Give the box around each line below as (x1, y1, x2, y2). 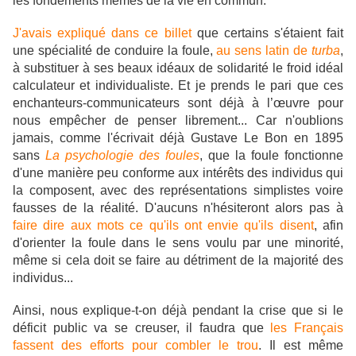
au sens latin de (216, 44, 312, 58)
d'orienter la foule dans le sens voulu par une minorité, (13, 236, 343, 250)
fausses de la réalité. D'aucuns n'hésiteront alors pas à (13, 201, 343, 215)
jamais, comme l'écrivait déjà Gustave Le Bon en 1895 (13, 131, 343, 145)
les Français (270, 321, 344, 335)
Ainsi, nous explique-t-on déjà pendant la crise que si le (13, 304, 343, 318)
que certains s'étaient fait (191, 26, 343, 41)
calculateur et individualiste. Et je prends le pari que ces (13, 79, 343, 93)
